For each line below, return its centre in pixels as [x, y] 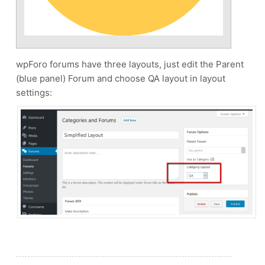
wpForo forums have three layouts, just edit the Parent [130, 64]
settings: [34, 92]
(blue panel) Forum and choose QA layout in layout [121, 78]
